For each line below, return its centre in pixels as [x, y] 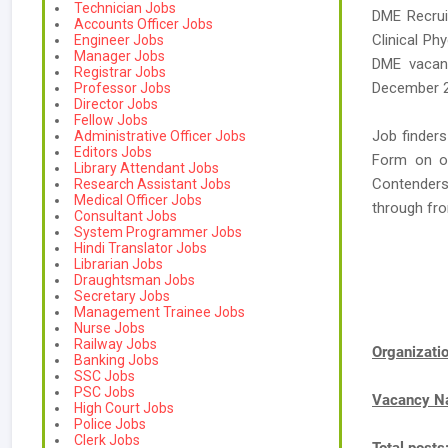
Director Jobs [116, 104]
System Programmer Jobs [158, 232]
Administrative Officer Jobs [160, 136]
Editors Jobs [113, 152]
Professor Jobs [122, 88]
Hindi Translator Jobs [140, 248]
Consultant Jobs [125, 216]
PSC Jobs [104, 392]
